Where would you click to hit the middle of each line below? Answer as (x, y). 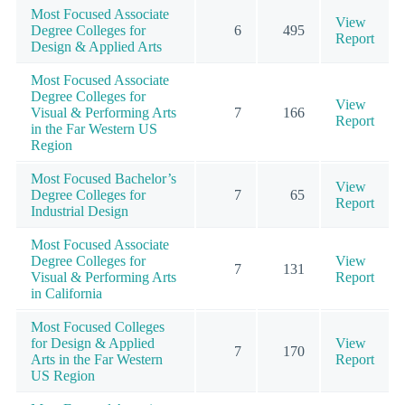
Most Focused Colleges (98, 326)
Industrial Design (80, 211)
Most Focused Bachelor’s (104, 178)
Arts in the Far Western (97, 359)
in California (66, 293)
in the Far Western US (94, 128)
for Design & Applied (93, 343)
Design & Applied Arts (96, 46)
